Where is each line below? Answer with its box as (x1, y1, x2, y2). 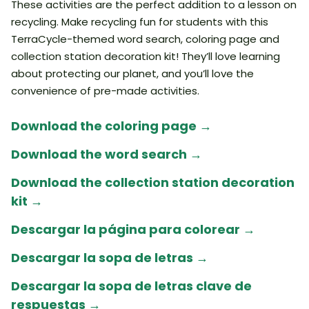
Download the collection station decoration (11, 174, 295, 191)
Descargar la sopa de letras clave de (11, 277, 252, 295)
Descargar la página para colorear (11, 221, 243, 238)
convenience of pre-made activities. (11, 83, 199, 98)
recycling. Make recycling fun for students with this (11, 14, 268, 29)
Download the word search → (11, 146, 202, 163)
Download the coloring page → (11, 117, 212, 134)
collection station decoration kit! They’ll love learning (11, 49, 280, 63)
